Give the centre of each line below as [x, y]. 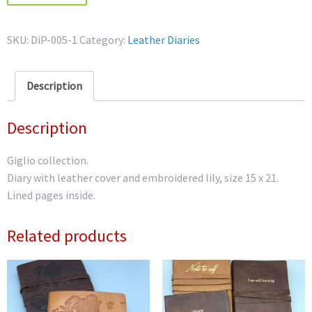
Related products [67, 236]
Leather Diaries [164, 39]
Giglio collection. [48, 161]
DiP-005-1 [54, 39]
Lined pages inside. [51, 195]
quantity [26, 32]
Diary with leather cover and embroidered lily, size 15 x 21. [143, 178]
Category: [103, 39]
